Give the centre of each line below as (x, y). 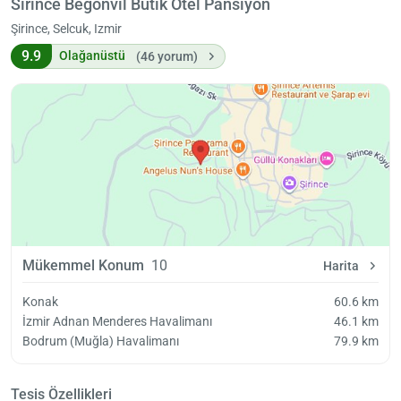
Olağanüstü (92, 56)
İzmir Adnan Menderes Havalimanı (117, 321)
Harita (341, 265)
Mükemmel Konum (83, 265)
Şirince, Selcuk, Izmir (66, 28)
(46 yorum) (167, 56)
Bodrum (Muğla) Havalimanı (101, 341)
